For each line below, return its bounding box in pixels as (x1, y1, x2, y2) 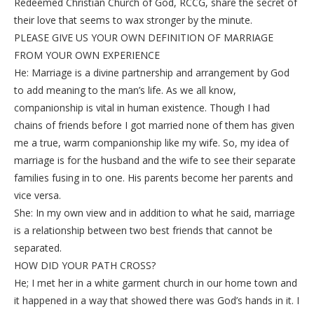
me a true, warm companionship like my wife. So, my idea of (14, 136, 289, 150)
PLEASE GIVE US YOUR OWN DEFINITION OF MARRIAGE (14, 31, 273, 45)
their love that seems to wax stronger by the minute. (14, 13, 252, 27)
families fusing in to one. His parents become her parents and (14, 171, 293, 185)
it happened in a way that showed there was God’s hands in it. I (14, 294, 299, 308)
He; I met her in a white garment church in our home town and (14, 276, 297, 290)
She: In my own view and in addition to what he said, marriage (14, 206, 295, 220)
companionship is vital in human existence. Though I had (14, 101, 270, 115)
